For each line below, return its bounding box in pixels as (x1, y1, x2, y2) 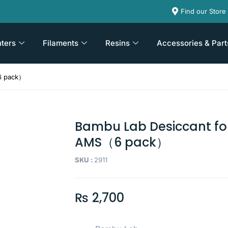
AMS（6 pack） (75, 134, 169, 151)
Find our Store (181, 7, 226, 15)
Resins (105, 38, 130, 48)
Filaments (42, 38, 78, 48)
